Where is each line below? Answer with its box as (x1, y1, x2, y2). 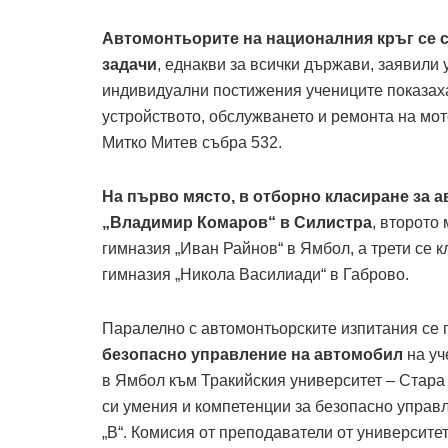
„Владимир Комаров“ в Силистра (102, 214, 372, 232)
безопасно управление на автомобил (102, 346, 403, 364)
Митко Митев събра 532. (102, 134, 282, 152)
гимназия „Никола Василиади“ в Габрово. (102, 266, 409, 284)
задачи (102, 56, 157, 74)
